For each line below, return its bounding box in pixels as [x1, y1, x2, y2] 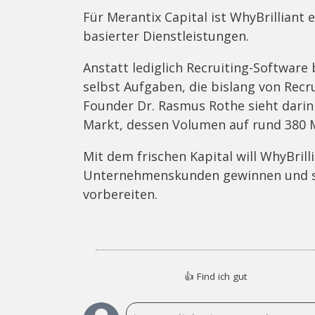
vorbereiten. [83, 185, 157, 202]
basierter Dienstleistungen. [83, 27, 249, 44]
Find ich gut [197, 269, 247, 283]
